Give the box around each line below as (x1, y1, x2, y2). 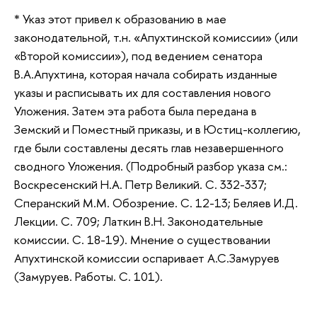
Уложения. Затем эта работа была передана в (14, 102, 257, 119)
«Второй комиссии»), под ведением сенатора (14, 47, 263, 64)
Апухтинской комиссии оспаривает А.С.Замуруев (14, 249, 279, 266)
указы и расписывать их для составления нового (14, 83, 271, 100)
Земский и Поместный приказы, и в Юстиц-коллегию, (14, 120, 301, 137)
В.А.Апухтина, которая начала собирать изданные (14, 65, 277, 82)
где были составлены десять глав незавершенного (14, 139, 284, 156)
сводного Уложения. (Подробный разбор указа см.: (14, 157, 287, 174)
